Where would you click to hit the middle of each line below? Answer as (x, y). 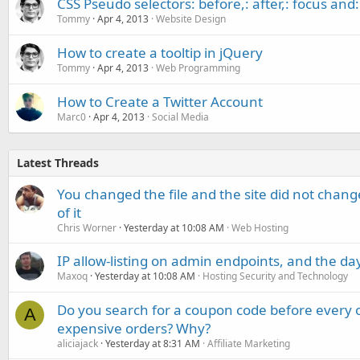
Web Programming (198, 68)
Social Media (180, 117)
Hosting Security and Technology (275, 276)
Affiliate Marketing (249, 344)
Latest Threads (58, 163)
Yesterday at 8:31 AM (153, 344)
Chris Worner (87, 228)
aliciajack (78, 344)
